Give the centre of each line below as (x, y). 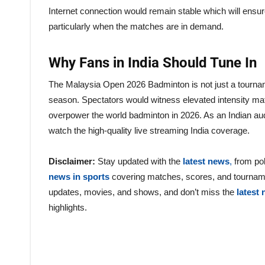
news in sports (79, 176)
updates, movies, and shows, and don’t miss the (143, 192)
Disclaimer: (72, 161)
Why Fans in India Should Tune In (153, 62)
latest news (206, 161)
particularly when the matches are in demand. (136, 26)
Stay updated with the (139, 161)
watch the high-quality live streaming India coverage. (149, 130)
